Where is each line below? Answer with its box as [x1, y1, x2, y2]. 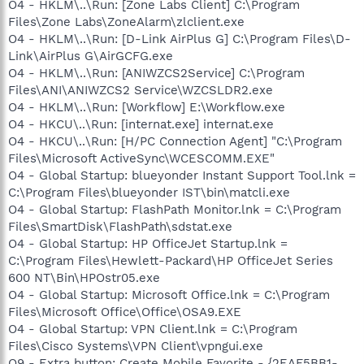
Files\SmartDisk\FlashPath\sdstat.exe [8, 219, 232, 234]
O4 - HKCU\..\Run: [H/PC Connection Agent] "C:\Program [8, 134, 342, 149]
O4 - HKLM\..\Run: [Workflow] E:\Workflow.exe [8, 100, 285, 115]
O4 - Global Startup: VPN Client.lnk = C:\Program [8, 322, 297, 336]
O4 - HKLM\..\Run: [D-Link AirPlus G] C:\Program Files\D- [8, 32, 351, 46]
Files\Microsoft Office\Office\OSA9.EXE [8, 305, 241, 319]
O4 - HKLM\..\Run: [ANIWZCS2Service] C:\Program [8, 66, 305, 80]
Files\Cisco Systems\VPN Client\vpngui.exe [8, 339, 263, 353]
